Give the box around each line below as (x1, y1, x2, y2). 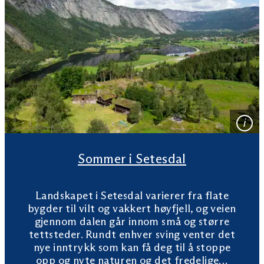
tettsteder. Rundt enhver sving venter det (28, 228, 236, 242)
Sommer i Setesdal (78, 151, 186, 167)
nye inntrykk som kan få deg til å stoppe (33, 241, 231, 255)
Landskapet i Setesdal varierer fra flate (35, 189, 229, 203)
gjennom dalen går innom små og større (34, 215, 230, 229)
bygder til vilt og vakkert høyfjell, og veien (28, 202, 236, 216)
